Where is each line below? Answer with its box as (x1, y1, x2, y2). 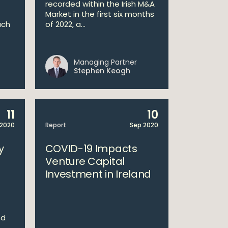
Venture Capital (45, 154, 125, 168)
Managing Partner (73, 57, 137, 67)
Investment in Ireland (45, 167, 152, 181)
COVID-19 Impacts (45, 141, 137, 156)
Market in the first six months (45, 9, 154, 19)
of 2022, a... (45, 19, 85, 30)
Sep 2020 (130, 121, 158, 129)
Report (45, 121, 66, 129)
